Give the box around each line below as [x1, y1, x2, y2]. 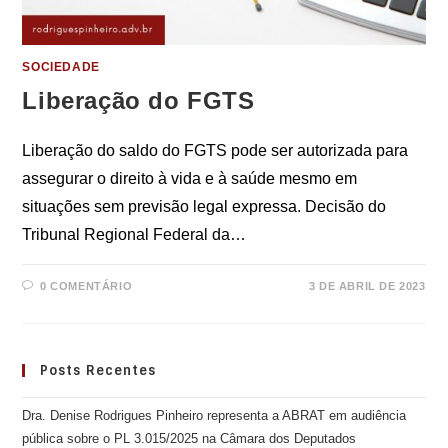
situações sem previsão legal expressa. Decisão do [22, 198, 387, 216]
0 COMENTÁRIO [40, 280, 133, 293]
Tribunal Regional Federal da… [22, 226, 247, 244]
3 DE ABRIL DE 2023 [308, 280, 426, 293]
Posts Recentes [40, 362, 157, 380]
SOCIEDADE [22, 60, 100, 75]
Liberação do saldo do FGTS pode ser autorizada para [22, 142, 409, 160]
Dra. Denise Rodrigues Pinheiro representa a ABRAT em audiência [22, 408, 407, 424]
